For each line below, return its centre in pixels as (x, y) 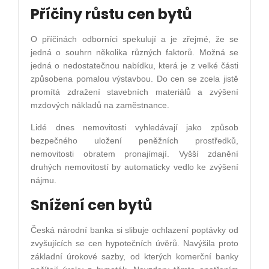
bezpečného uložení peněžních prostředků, (134, 140)
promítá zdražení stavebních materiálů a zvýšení (134, 92)
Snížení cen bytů (92, 205)
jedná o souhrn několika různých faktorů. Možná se (134, 52)
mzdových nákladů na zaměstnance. (100, 105)
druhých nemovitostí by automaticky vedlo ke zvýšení (134, 167)
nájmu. (44, 180)
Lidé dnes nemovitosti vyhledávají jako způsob (134, 127)
